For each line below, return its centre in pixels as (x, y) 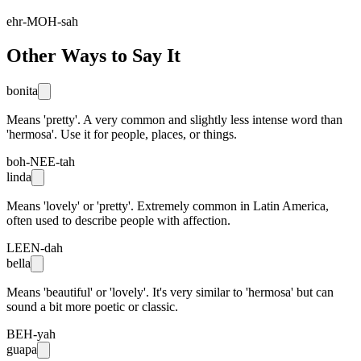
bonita (22, 90)
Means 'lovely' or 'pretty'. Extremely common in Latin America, (168, 205)
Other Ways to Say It (93, 55)
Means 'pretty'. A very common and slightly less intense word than (174, 119)
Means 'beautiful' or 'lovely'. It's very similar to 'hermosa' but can (170, 292)
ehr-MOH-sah (42, 21)
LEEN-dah (35, 247)
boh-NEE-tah (41, 161)
